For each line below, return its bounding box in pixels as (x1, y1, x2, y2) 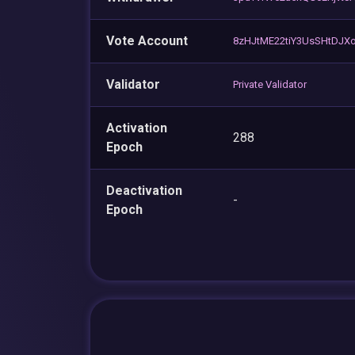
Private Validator (233, 78, 307, 90)
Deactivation (106, 182, 182, 198)
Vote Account (106, 32, 188, 48)
